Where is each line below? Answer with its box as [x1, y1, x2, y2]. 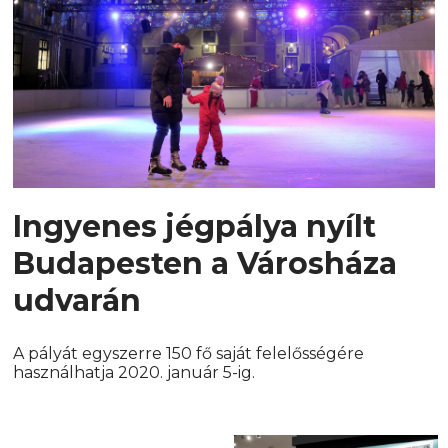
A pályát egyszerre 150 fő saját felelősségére [13, 344, 365, 364]
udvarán [13, 282, 142, 320]
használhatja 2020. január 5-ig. [13, 363, 256, 383]
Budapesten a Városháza [13, 245, 398, 283]
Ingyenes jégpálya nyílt [13, 208, 377, 246]
